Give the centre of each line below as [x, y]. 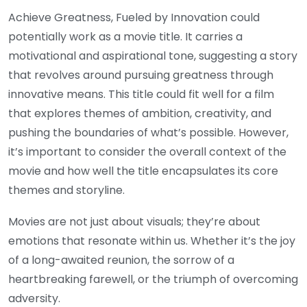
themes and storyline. [66, 191]
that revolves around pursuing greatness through [141, 75]
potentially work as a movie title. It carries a [125, 37]
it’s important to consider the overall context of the [147, 152]
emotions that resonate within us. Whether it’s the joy [152, 241]
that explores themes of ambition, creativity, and [140, 114]
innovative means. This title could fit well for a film [141, 95]
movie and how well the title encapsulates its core [143, 171]
